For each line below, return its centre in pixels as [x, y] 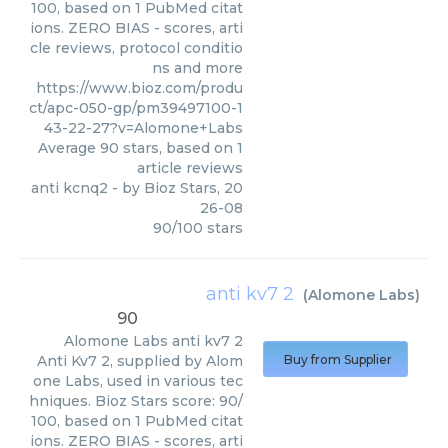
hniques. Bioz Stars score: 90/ [136, 401]
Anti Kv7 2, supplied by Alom [140, 361]
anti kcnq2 [69, 188]
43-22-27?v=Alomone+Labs [143, 128]
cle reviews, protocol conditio [136, 48]
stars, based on [178, 148]
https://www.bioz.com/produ [139, 88]
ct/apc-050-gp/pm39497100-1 [136, 108]
